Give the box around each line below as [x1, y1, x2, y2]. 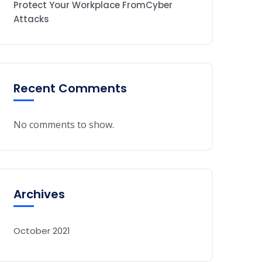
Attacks [13, 13, 49, 25]
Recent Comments [13, 80, 127, 96]
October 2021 [13, 225, 70, 237]
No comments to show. [13, 118, 114, 131]
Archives [13, 186, 65, 202]
